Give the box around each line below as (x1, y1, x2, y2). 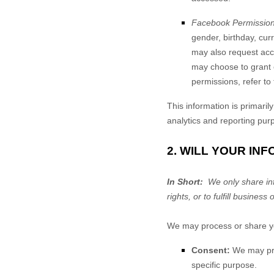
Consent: (191, 245, 230, 255)
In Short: (167, 177, 203, 187)
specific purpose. (191, 260, 257, 270)
